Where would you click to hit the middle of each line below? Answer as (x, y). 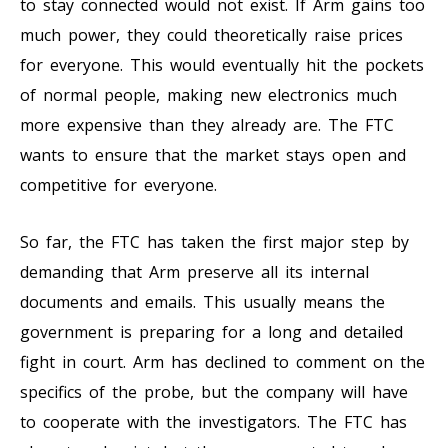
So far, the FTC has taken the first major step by (214, 241)
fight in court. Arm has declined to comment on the (222, 361)
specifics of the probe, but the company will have (214, 391)
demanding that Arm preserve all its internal (194, 271)
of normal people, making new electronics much (208, 94)
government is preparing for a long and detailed (211, 331)
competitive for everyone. (118, 184)
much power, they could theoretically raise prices (211, 34)
